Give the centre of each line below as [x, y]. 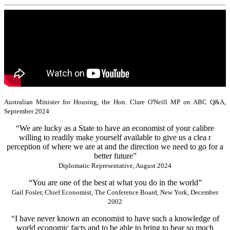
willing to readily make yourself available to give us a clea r [115, 137]
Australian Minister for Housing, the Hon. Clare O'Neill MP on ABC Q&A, [115, 102]
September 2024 [27, 111]
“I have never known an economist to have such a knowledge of [115, 218]
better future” [115, 156]
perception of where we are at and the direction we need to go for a [115, 146]
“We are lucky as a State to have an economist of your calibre [115, 128]
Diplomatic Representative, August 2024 [115, 165]
